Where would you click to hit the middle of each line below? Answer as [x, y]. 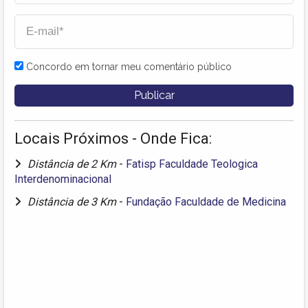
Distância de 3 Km [73, 201]
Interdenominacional [63, 179]
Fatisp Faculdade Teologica [192, 164]
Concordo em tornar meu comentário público [129, 66]
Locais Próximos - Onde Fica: [113, 138]
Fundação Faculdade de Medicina [206, 201]
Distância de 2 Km [73, 164]
